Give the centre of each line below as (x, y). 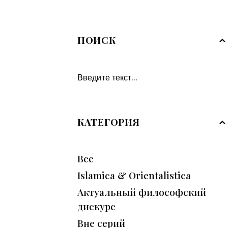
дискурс (96, 206)
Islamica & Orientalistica (134, 175)
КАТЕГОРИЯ (109, 121)
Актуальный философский (142, 192)
